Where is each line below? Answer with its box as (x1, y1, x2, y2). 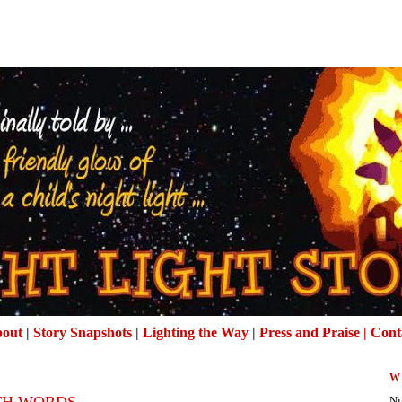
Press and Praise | (258, 325, 371, 340)
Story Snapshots (32, 325, 132, 340)
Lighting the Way (142, 325, 249, 340)
